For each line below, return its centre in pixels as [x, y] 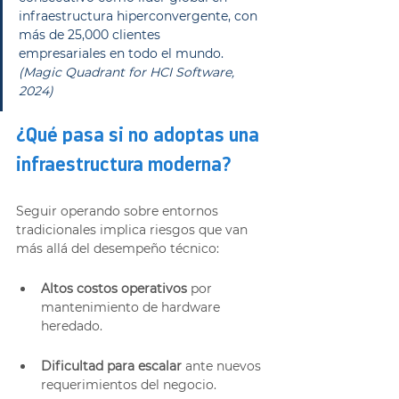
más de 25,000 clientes [91, 34]
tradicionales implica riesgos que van [134, 229]
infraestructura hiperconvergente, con [140, 16]
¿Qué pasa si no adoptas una [140, 136]
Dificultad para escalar [111, 366]
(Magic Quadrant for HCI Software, [128, 72]
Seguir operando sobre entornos [119, 211]
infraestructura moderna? [124, 166]
